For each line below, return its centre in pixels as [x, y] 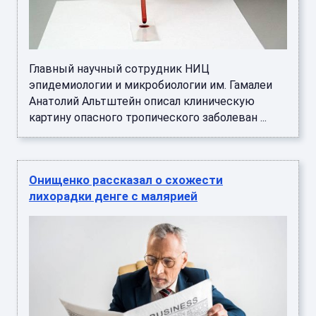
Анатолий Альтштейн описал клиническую [142, 102]
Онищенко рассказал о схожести [126, 180]
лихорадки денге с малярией [113, 196]
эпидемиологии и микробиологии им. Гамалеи [151, 85]
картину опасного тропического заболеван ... [148, 118]
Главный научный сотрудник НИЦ [119, 69]
